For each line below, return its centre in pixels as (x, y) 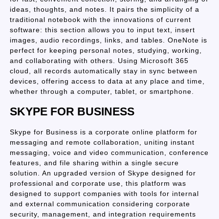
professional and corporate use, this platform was (98, 183)
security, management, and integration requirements (103, 214)
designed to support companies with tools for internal (104, 194)
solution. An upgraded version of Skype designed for (103, 173)
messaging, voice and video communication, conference (109, 153)
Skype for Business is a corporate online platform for (104, 132)
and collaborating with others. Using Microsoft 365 (99, 61)
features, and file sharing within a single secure (94, 163)
